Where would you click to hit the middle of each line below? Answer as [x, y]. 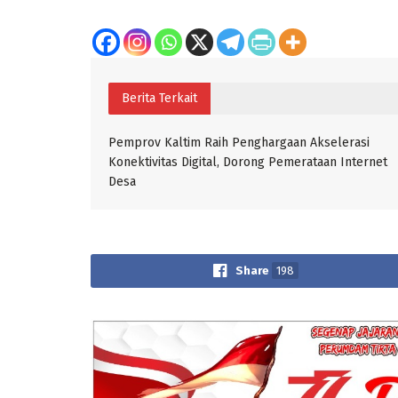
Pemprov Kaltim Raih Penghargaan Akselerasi [239, 142]
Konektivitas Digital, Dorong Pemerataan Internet [248, 162]
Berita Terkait [159, 98]
